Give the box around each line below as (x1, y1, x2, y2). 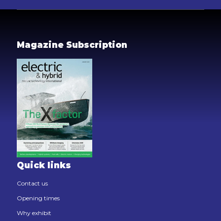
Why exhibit (16, 209, 51, 217)
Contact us (16, 179, 48, 187)
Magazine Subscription (16, 40, 127, 50)
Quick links (16, 160, 71, 170)
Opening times (16, 194, 60, 202)
